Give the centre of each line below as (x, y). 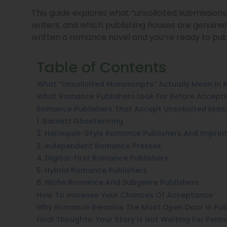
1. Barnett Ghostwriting (80, 121)
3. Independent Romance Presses (99, 146)
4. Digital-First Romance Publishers (102, 158)
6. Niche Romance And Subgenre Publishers (118, 183)
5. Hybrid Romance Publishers (92, 171)
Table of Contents (102, 67)
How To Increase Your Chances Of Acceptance (125, 195)
